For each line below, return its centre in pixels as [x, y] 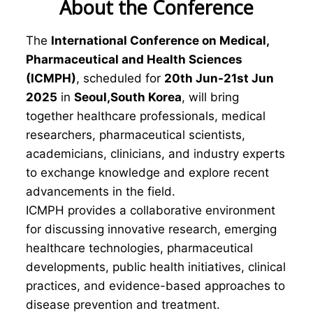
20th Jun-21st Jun [219, 78]
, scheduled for [120, 78]
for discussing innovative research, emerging [151, 229]
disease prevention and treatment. [123, 305]
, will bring [210, 97]
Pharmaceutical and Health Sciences [134, 59]
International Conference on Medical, [160, 41]
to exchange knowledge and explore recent [147, 173]
